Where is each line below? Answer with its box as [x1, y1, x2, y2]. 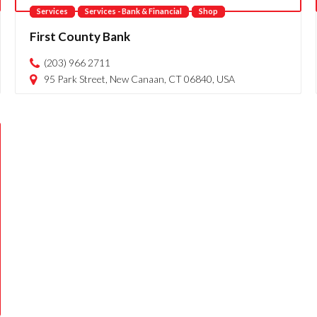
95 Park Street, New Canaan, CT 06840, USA [43, 73, 235, 85]
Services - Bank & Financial [84, 6, 182, 16]
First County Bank [29, 29, 130, 44]
